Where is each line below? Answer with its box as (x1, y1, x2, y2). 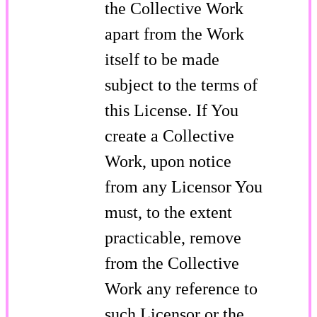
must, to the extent (105, 202, 232, 221)
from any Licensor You (105, 177, 263, 196)
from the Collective (105, 253, 239, 272)
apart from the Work (105, 24, 244, 43)
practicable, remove (105, 228, 241, 247)
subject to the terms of (105, 75, 258, 94)
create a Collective (105, 126, 234, 145)
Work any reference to (105, 279, 258, 298)
